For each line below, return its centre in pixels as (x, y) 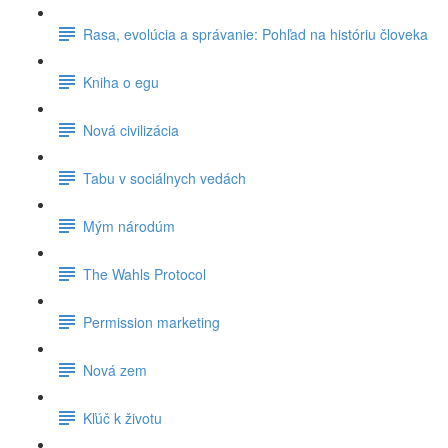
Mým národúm (129, 225)
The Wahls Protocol (144, 273)
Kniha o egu (121, 81)
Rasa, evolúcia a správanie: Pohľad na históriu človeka (255, 33)
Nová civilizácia (131, 129)
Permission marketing (151, 321)
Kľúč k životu (122, 417)
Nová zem (115, 369)
